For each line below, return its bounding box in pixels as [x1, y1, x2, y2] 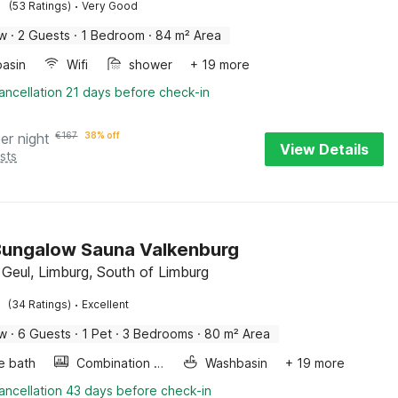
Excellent [82, 298, 130, 311]
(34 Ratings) [8, 298, 72, 311]
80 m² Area [204, 326, 271, 341]
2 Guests [18, 28, 71, 43]
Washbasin [205, 355, 268, 370]
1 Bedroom [81, 28, 146, 43]
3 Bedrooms [123, 326, 195, 341]
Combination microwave [154, 355, 164, 370]
